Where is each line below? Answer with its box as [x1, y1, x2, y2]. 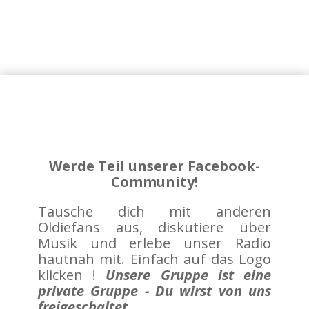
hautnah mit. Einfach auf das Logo [37, 250, 272, 269]
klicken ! [37, 266, 106, 285]
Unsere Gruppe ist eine [106, 266, 272, 285]
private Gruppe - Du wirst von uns [37, 281, 272, 301]
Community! [110, 172, 198, 192]
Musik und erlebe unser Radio [37, 234, 272, 253]
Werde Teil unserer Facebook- [48, 157, 260, 176]
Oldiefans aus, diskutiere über [37, 218, 272, 237]
